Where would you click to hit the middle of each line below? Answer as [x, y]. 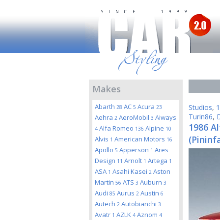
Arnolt [134, 161]
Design [106, 161]
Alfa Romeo [117, 128]
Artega [158, 161]
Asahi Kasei [131, 171]
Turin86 [201, 117]
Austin [151, 193]
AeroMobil [135, 117]
